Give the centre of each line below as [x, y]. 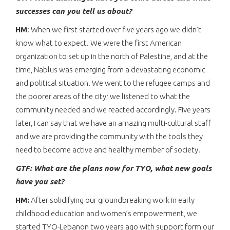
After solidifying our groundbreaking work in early [112, 200]
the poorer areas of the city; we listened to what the [103, 96]
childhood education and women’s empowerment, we [106, 213]
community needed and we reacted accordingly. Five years [113, 109]
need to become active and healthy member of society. [108, 149]
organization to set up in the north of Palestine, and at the [112, 56]
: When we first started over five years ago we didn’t [114, 29]
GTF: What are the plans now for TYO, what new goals [113, 168]
